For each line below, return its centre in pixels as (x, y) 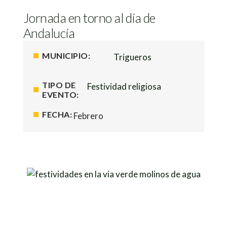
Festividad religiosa (124, 86)
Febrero (89, 116)
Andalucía (49, 33)
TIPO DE (59, 85)
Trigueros (133, 57)
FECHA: (57, 114)
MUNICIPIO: (66, 55)
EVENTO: (61, 94)
